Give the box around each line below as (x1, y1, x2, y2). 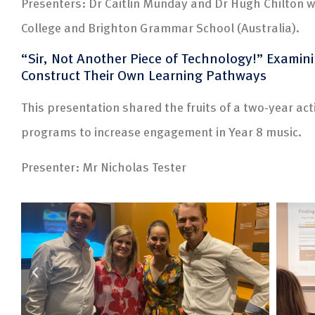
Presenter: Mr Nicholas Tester (21, 156, 186, 176)
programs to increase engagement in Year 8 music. (21, 122, 302, 141)
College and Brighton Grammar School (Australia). (21, 17, 300, 37)
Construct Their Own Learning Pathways (21, 64, 266, 86)
